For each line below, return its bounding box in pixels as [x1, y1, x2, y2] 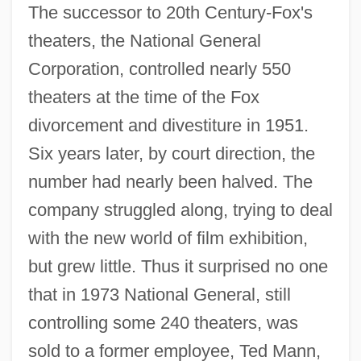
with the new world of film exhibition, [27, 227, 308, 248]
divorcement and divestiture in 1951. [27, 114, 309, 135]
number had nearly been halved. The [27, 171, 313, 192]
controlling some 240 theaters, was [27, 312, 298, 333]
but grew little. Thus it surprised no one [27, 255, 328, 276]
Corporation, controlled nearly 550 [27, 58, 291, 79]
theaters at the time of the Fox [27, 86, 259, 107]
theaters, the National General [27, 30, 261, 51]
